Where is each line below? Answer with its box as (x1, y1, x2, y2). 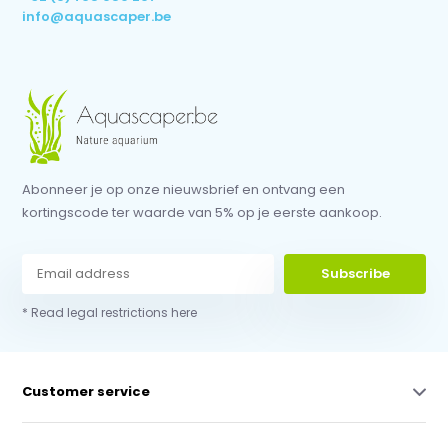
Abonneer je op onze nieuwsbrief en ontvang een (22, 179, 346, 199)
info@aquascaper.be (22, 7, 172, 26)
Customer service (22, 381, 151, 401)
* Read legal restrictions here (22, 303, 198, 321)
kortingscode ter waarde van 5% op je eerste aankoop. (22, 202, 383, 222)
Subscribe (320, 263, 390, 283)
